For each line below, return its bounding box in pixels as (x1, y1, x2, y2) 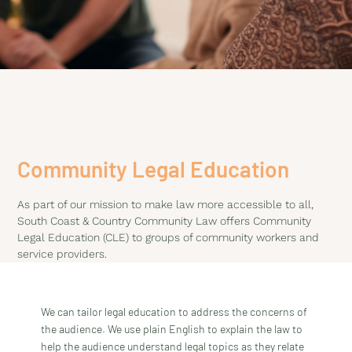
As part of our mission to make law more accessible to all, (17, 198, 314, 211)
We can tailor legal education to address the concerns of (41, 305, 308, 319)
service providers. (17, 247, 108, 260)
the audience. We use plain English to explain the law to (41, 322, 303, 336)
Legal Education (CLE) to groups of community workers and (17, 231, 320, 244)
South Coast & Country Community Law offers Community (17, 214, 312, 227)
